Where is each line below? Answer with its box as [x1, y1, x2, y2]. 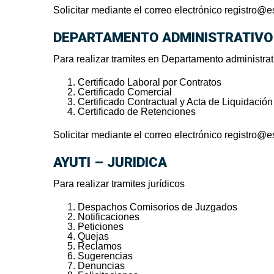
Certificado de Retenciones [78, 106, 196, 117]
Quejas [78, 231, 109, 242]
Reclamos [78, 241, 122, 252]
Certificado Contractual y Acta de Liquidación [78, 97, 273, 108]
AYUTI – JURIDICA [53, 154, 167, 171]
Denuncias [78, 261, 125, 272]
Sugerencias [78, 251, 133, 262]
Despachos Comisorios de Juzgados [78, 202, 237, 213]
